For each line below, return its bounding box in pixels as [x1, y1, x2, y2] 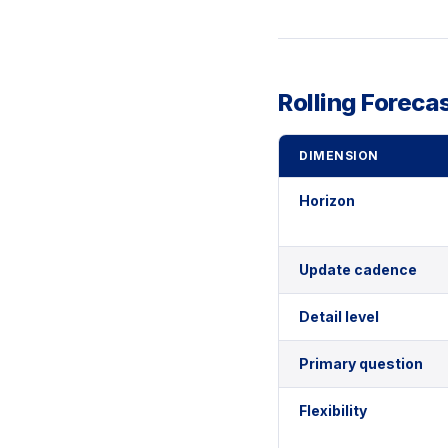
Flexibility [299, 402, 367, 420]
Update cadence [299, 261, 417, 279]
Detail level [299, 308, 379, 326]
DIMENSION [299, 148, 379, 164]
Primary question [299, 355, 423, 373]
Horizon [299, 192, 355, 210]
